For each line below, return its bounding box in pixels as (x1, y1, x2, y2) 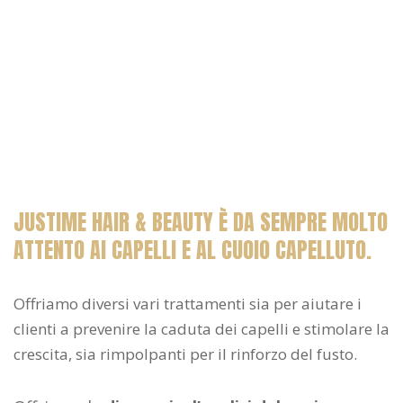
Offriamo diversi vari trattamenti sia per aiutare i (13, 292, 362, 314)
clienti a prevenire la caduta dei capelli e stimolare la (13, 318, 390, 339)
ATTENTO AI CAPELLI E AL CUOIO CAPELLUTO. (13, 233, 372, 266)
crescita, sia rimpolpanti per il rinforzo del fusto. (13, 343, 361, 364)
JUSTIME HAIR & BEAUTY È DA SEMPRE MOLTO (13, 205, 388, 238)
